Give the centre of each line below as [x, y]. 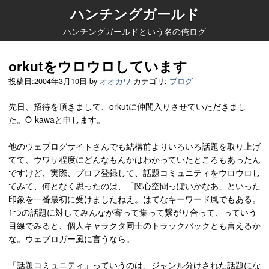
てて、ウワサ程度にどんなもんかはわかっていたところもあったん [134, 159]
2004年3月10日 [61, 81]
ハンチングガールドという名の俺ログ [134, 31]
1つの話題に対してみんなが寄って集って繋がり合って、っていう [133, 212]
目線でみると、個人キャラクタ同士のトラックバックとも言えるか [134, 225]
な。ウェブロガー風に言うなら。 [71, 238]
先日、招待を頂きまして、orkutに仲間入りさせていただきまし [127, 106]
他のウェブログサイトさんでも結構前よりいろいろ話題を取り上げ [134, 146]
